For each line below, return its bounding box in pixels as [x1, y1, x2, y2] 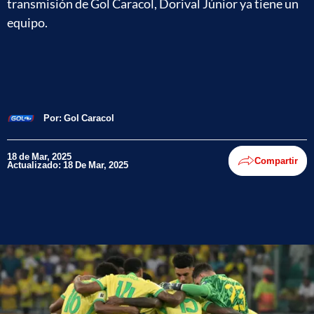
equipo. [7, 15, 48, 30]
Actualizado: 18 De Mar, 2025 [7, 159, 128, 170]
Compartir [254, 155, 298, 166]
